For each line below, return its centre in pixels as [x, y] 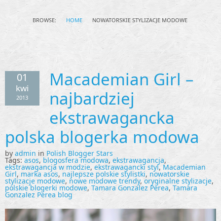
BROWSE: [44, 20]
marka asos [39, 174]
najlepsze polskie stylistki [104, 174]
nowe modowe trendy [105, 181]
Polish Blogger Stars [80, 153]
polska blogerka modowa [102, 137]
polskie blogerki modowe [46, 187]
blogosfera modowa [76, 160]
